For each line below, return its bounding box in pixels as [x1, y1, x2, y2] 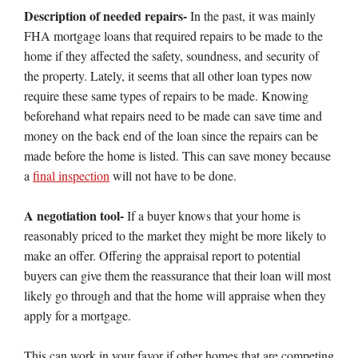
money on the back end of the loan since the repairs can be [24, 127, 318, 144]
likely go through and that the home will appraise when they [24, 287, 326, 304]
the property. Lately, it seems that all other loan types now [24, 67, 312, 84]
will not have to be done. [109, 167, 237, 184]
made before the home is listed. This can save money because [24, 147, 331, 164]
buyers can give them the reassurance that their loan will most [24, 267, 331, 284]
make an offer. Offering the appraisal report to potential [24, 247, 300, 264]
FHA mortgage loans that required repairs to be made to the [24, 27, 323, 44]
